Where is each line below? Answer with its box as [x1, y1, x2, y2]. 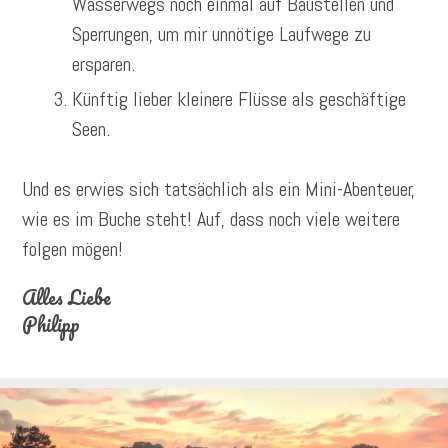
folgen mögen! [22, 236, 124, 263]
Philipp [22, 309, 81, 341]
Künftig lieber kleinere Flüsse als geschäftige [72, 86, 407, 113]
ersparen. [72, 51, 136, 78]
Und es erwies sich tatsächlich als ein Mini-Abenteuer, [22, 176, 416, 203]
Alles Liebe [22, 282, 112, 314]
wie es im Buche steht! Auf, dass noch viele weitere [22, 206, 401, 233]
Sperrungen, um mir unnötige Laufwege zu [72, 21, 372, 48]
